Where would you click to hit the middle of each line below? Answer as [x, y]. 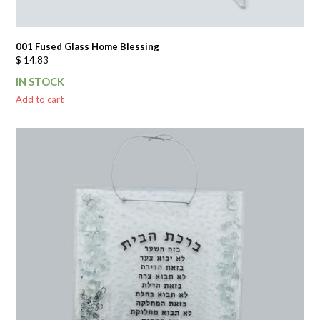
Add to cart [40, 99]
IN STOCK [40, 81]
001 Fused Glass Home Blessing [88, 46]
